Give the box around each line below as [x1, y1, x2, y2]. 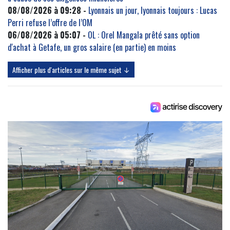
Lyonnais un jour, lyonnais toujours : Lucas [88, 4, 217, 17]
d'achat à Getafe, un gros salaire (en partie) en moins [8, 41, 176, 54]
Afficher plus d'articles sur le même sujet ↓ [12, 64, 130, 75]
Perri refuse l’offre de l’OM [8, 16, 92, 29]
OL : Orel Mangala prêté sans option [88, 29, 200, 42]
